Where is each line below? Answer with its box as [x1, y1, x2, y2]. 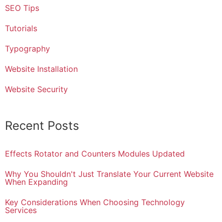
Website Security [5, 84, 68, 94]
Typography [5, 43, 50, 54]
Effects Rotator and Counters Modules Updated [5, 148, 185, 159]
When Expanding [5, 176, 68, 187]
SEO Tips [5, 2, 39, 13]
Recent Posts [5, 118, 79, 133]
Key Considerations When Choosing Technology [5, 197, 185, 207]
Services [5, 205, 37, 215]
